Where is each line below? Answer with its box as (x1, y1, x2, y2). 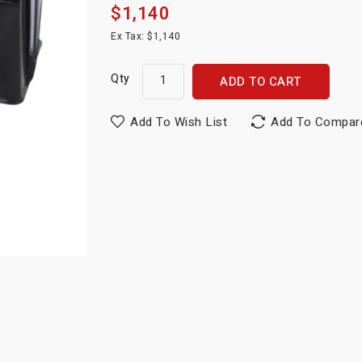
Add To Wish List (130, 112, 228, 131)
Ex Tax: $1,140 (111, 28, 181, 44)
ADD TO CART (220, 72, 301, 90)
